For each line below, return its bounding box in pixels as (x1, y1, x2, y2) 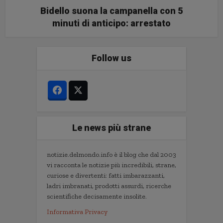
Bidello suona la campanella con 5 (40, 5, 183, 16)
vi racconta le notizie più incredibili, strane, (47, 160, 176, 169)
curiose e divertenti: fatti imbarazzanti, (47, 171, 165, 180)
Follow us (92, 52, 131, 63)
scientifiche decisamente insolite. (47, 192, 147, 201)
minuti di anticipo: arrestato (52, 17, 171, 28)
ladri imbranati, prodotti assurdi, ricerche (47, 181, 171, 190)
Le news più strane (72, 122, 151, 133)
